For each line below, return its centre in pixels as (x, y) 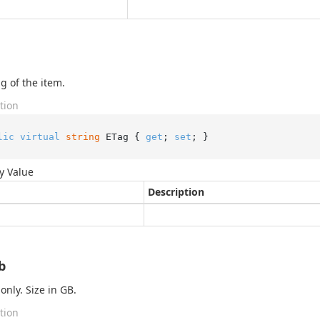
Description (176, 192)
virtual (40, 136)
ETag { (122, 136)
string (82, 136)
